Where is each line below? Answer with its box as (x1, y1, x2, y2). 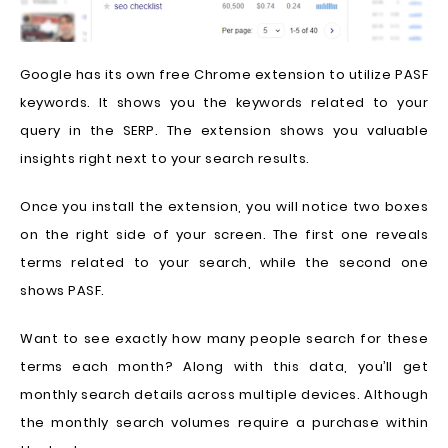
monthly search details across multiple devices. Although (20, 385, 428, 405)
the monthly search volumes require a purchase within (20, 413, 428, 433)
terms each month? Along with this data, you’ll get (20, 357, 428, 377)
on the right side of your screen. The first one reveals (20, 225, 428, 245)
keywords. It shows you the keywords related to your (20, 93, 428, 113)
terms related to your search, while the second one (20, 253, 428, 273)
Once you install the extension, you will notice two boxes (20, 197, 428, 217)
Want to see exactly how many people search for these (20, 329, 428, 349)
